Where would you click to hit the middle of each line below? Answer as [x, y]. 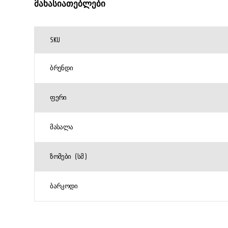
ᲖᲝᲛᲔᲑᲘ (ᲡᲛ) [69, 156]
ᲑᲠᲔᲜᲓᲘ [62, 68]
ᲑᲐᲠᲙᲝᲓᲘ [64, 186]
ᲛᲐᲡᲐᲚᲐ [62, 127]
